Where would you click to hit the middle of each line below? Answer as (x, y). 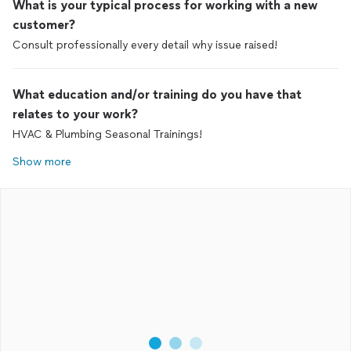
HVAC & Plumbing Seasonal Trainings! (107, 134)
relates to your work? (75, 114)
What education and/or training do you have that (157, 94)
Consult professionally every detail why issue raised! (145, 45)
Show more (42, 162)
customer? (44, 25)
